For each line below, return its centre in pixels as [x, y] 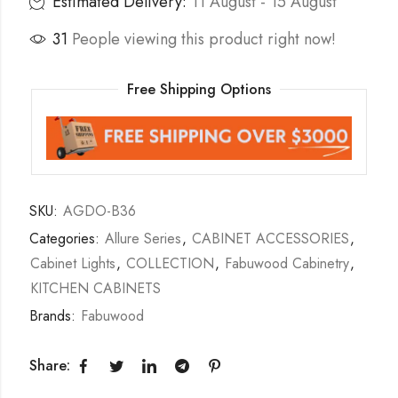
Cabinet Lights [72, 263]
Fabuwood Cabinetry [287, 263]
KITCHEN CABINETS [95, 288]
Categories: [66, 238]
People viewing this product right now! [203, 40]
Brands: [54, 315]
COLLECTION [170, 263]
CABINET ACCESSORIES [270, 238]
